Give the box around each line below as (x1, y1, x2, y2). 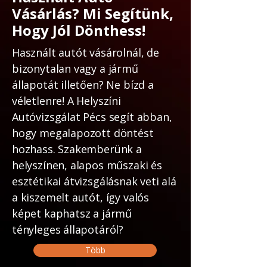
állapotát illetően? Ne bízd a (12, 77, 154, 92)
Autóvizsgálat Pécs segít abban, (12, 110, 172, 124)
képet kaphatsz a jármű (12, 206, 132, 221)
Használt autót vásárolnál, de (12, 45, 159, 60)
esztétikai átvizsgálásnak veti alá (12, 174, 176, 188)
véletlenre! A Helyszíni (12, 94, 121, 108)
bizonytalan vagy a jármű (12, 61, 138, 76)
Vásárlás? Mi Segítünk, (12, 4, 173, 23)
